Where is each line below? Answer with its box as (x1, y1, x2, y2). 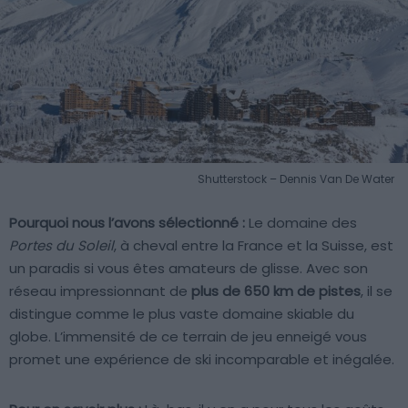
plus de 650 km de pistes (191, 280, 361, 301)
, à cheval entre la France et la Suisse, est (114, 235, 393, 255)
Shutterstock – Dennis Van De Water (198, 170, 394, 187)
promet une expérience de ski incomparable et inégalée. (9, 349, 394, 369)
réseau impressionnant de (9, 280, 191, 301)
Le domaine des (245, 212, 357, 232)
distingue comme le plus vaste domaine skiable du (9, 303, 354, 323)
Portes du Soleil (9, 235, 114, 255)
